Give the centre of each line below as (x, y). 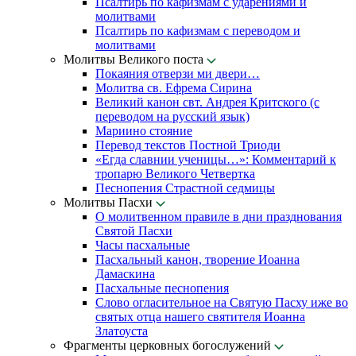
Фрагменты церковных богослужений (169, 345)
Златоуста (122, 331)
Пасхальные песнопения (162, 288)
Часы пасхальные (143, 245)
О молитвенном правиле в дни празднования (219, 217)
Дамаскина (125, 274)
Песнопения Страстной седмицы (185, 188)
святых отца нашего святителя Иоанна (200, 317)
